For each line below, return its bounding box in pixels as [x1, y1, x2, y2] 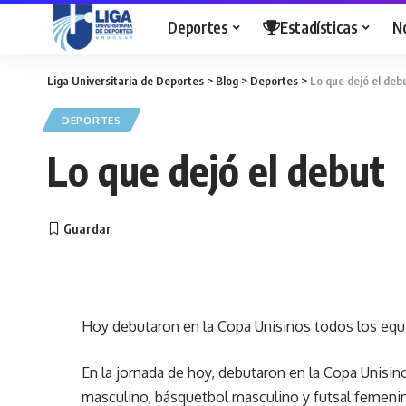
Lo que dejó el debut [47, 145, 385, 196]
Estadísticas [279, 16, 358, 37]
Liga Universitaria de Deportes [47, 73, 204, 88]
